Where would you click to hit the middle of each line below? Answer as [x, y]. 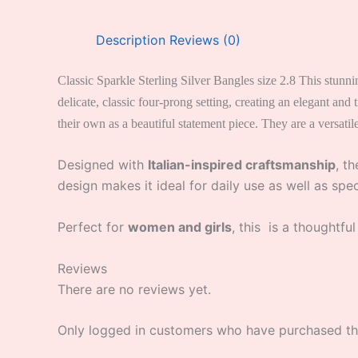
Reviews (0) [205, 40]
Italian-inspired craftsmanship [242, 165]
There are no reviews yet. [134, 289]
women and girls [180, 227]
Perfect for [93, 227]
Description [131, 40]
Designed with [103, 165]
